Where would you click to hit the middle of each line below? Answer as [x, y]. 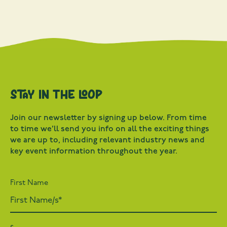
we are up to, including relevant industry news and [107, 140]
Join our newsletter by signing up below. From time [108, 118]
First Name [29, 183]
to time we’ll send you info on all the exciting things [113, 129]
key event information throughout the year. [94, 151]
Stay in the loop [56, 94]
